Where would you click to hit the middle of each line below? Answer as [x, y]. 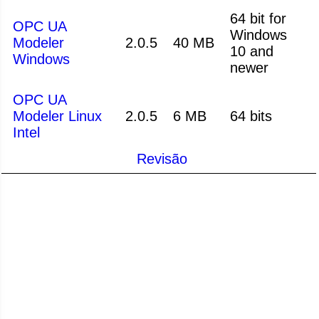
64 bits [251, 116]
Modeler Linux [57, 116]
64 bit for [258, 18]
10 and [252, 51]
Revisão [162, 158]
